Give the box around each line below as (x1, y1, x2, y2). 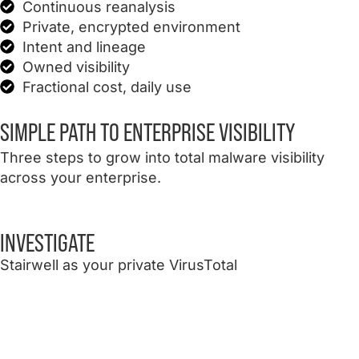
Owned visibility (22, 58, 130, 75)
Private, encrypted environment (22, 18, 240, 35)
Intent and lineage (22, 38, 146, 55)
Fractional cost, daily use (22, 78, 192, 95)
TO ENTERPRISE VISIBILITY (96, 117, 295, 147)
